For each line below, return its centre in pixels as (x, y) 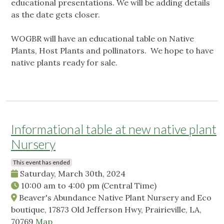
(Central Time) (129, 186)
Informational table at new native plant (114, 129)
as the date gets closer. (55, 15)
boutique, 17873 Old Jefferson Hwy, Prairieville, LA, (106, 210)
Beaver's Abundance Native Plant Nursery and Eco (114, 198)
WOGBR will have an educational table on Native (102, 39)
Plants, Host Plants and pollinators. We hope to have (112, 51)
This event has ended (41, 162)
